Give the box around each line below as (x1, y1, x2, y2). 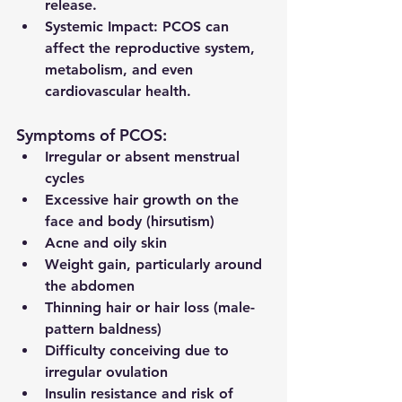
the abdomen (45, 277, 135, 295)
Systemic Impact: (45, 18, 158, 36)
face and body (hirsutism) (45, 213, 214, 231)
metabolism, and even (45, 61, 197, 79)
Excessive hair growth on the (45, 191, 243, 209)
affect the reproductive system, (45, 39, 259, 57)
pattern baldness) (45, 320, 162, 338)
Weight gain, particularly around (45, 256, 267, 274)
